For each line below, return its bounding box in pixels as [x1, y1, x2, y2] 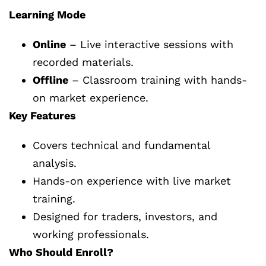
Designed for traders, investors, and [33, 210, 217, 223]
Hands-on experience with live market [33, 175, 231, 188]
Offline [33, 74, 68, 87]
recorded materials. [33, 56, 134, 69]
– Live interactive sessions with [66, 38, 233, 51]
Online [33, 38, 66, 51]
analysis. [33, 157, 77, 170]
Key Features [9, 109, 76, 122]
